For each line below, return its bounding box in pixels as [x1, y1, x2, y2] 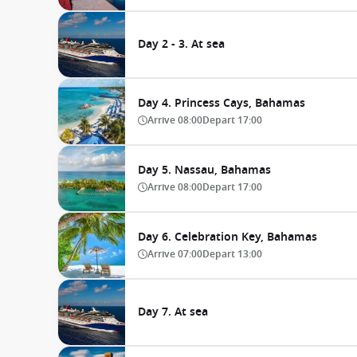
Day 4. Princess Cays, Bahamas [138, 95, 305, 112]
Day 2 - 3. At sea [138, 36, 225, 53]
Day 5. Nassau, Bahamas [138, 162, 271, 178]
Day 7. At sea [138, 304, 208, 320]
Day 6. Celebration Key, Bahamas [138, 229, 317, 245]
